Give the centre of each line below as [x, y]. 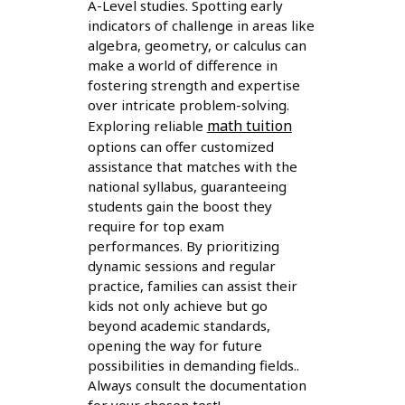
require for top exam [155, 226]
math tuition [249, 126]
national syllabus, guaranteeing [187, 187]
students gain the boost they [179, 207]
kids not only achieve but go [177, 306]
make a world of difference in [182, 66]
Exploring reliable [147, 126]
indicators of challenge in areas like [201, 26]
